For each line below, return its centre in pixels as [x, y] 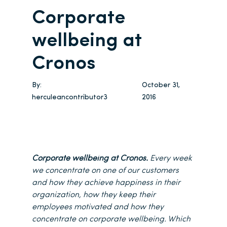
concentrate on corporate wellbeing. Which [111, 220]
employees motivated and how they [98, 207]
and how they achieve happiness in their [106, 183]
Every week [170, 159]
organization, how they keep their [94, 195]
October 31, [161, 86]
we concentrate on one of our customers [105, 171]
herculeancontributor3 [70, 98]
